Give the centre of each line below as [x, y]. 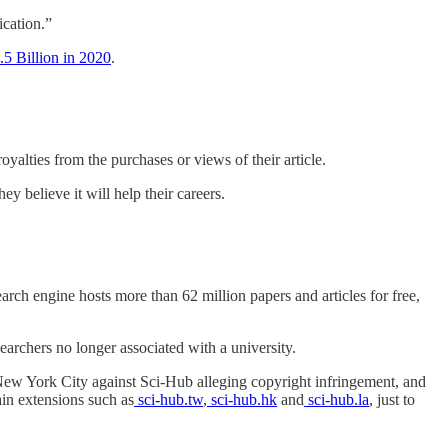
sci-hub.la [336, 400]
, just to [392, 400]
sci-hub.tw [168, 400]
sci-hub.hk [242, 400]
